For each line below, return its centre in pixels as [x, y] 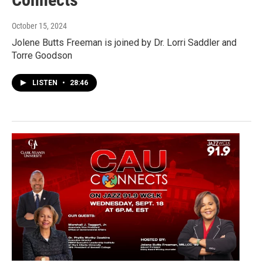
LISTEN [46, 83]
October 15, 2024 [39, 26]
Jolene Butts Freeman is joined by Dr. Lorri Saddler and [124, 43]
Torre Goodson [42, 56]
